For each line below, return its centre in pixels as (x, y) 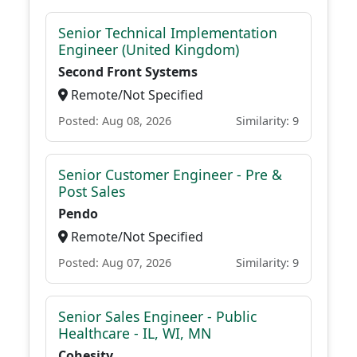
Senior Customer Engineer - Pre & (170, 175)
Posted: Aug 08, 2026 (115, 121)
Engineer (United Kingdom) (149, 49)
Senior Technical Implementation (168, 33)
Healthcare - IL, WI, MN (135, 333)
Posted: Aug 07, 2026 (115, 263)
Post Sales (92, 191)
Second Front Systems (128, 72)
